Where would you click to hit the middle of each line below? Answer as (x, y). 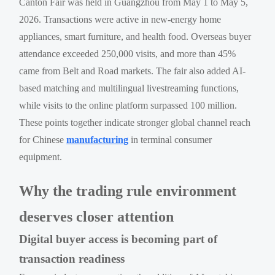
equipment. (41, 157)
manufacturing (98, 139)
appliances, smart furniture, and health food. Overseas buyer (135, 36)
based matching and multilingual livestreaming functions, (129, 88)
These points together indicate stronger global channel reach (135, 122)
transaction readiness (72, 258)
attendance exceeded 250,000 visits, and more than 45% (128, 53)
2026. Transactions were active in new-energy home (120, 19)
